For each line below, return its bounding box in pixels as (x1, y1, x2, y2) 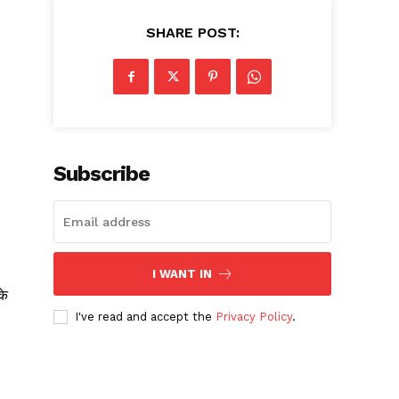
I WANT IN (151, 267, 212, 281)
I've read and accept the (75, 310, 216, 324)
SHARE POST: (145, 24, 240, 42)
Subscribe (53, 161, 151, 187)
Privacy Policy (216, 310, 293, 324)
